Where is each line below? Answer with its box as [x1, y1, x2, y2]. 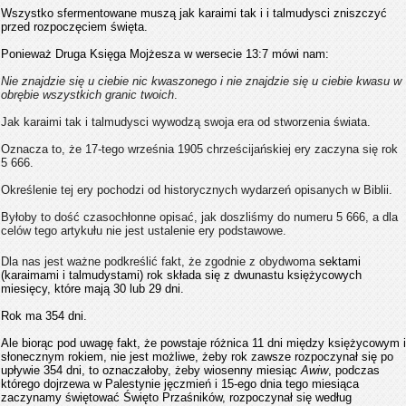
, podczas [328, 363, 380, 377]
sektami [315, 255, 361, 268]
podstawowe [218, 224, 283, 237]
